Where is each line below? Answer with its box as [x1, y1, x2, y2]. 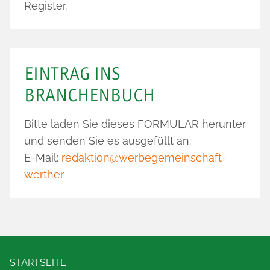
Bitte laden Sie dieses [24, 118, 137, 130]
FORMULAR [137, 118, 199, 130]
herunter [199, 118, 246, 130]
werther [24, 168, 64, 181]
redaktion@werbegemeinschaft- [61, 151, 227, 164]
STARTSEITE [10, 257, 66, 268]
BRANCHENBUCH [24, 85, 155, 105]
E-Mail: [24, 151, 61, 164]
